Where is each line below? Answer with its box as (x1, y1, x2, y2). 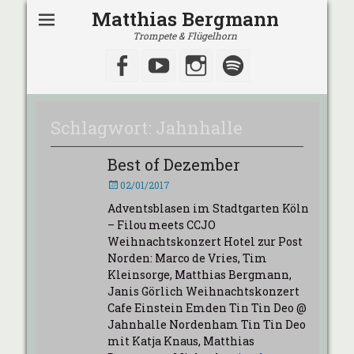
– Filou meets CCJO (107, 217, 216, 232)
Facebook (132, 53, 224, 77)
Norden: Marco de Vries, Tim (107, 250, 267, 265)
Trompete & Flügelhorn (133, 29, 237, 42)
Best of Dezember (107, 154, 240, 175)
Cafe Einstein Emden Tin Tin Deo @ (107, 300, 307, 315)
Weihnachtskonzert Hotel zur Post (107, 234, 303, 249)
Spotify (243, 53, 314, 77)
